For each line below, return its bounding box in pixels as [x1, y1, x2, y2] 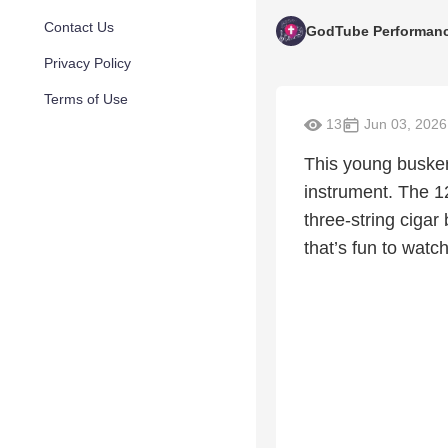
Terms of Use [44, 91, 128, 107]
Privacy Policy [44, 55, 131, 71]
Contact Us [44, 19, 114, 35]
